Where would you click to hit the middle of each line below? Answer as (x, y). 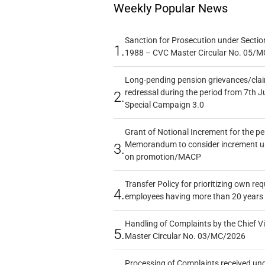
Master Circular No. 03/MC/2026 (185, 236)
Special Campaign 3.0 (164, 104)
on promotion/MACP (163, 156)
